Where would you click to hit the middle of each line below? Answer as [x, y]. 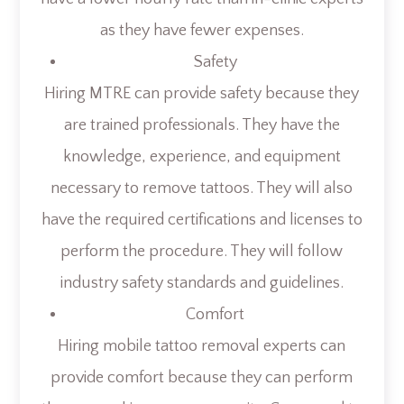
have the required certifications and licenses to [202, 220]
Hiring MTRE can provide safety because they [202, 93]
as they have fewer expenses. [202, 30]
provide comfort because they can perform [202, 377]
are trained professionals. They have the [202, 125]
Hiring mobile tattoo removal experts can [202, 346]
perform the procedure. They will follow [202, 251]
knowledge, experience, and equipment [202, 156]
